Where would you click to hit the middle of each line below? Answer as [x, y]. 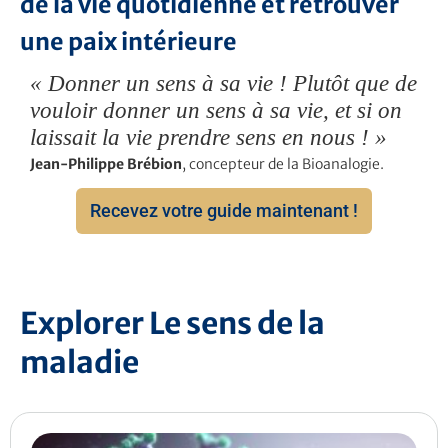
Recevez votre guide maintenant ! [224, 211]
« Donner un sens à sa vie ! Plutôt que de [223, 83]
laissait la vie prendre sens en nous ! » [208, 137]
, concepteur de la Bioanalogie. [283, 164]
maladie [79, 362]
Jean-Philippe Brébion [106, 164]
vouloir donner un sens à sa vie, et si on [216, 110]
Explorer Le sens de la [172, 323]
